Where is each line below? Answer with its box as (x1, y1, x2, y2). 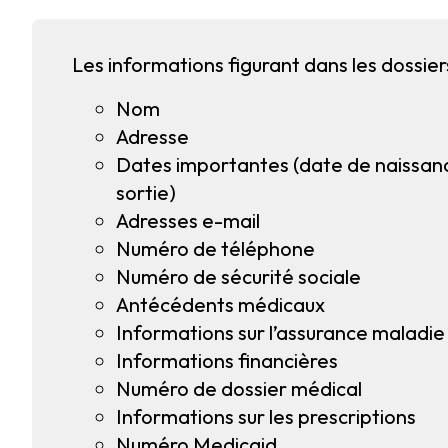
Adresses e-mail (116, 208, 260, 233)
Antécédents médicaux (116, 292, 325, 317)
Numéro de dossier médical (116, 376, 362, 401)
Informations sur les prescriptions (116, 404, 416, 429)
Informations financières (116, 348, 338, 373)
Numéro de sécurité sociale (116, 264, 361, 289)
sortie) (116, 180, 176, 205)
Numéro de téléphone (116, 236, 315, 261)
